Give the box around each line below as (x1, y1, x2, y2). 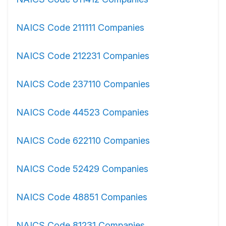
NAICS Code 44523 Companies (16, 107, 149, 118)
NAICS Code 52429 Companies (16, 163, 148, 174)
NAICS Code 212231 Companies (16, 50, 149, 61)
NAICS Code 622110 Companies (16, 135, 150, 146)
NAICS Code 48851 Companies (16, 192, 147, 202)
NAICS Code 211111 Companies (16, 22, 144, 33)
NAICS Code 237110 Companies (16, 79, 150, 89)
